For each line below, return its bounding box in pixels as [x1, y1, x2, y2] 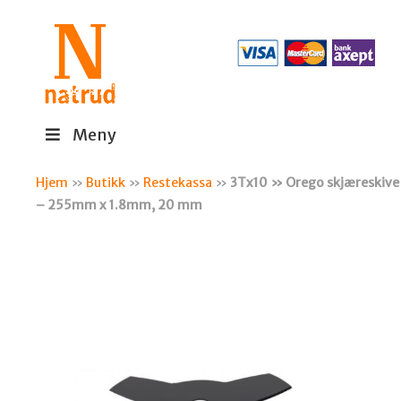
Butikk [86, 174, 126, 191]
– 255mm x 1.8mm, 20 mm [36, 196, 203, 213]
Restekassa [143, 174, 213, 191]
